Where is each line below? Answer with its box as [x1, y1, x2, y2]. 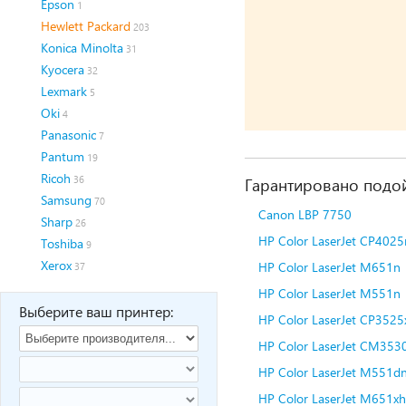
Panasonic [41, 126, 96, 143]
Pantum [41, 148, 84, 165]
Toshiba [41, 235, 83, 252]
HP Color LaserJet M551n [258, 285, 401, 302]
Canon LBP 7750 [258, 206, 352, 223]
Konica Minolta [41, 39, 123, 56]
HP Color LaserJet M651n [258, 258, 401, 275]
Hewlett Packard [41, 17, 130, 34]
